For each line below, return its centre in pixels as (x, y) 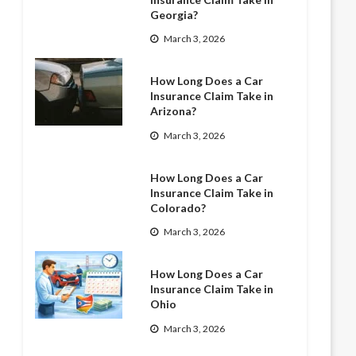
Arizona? (174, 111)
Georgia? (174, 14)
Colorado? (178, 207)
